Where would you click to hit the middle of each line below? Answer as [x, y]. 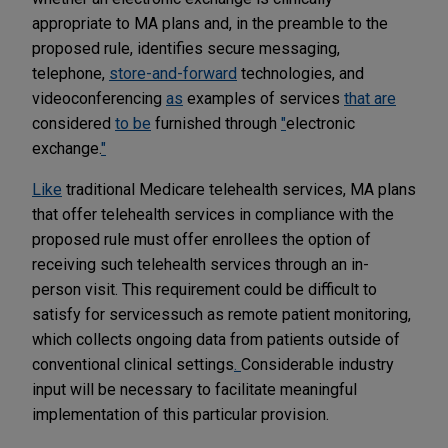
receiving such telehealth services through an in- [200, 264]
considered [73, 123]
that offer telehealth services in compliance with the [213, 214]
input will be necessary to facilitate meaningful [194, 389]
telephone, [70, 73]
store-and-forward [173, 73]
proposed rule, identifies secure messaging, [186, 48]
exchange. [66, 148]
